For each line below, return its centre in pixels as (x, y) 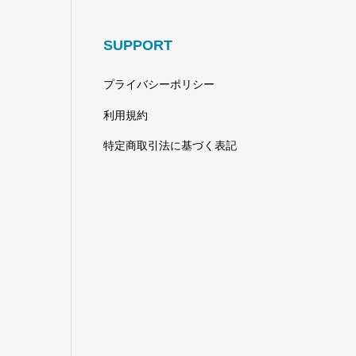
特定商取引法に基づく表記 (170, 146)
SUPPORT (138, 45)
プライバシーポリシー (159, 85)
